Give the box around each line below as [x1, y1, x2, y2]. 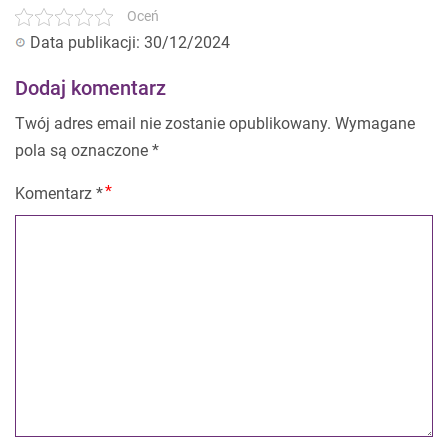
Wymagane [335, 114, 415, 133]
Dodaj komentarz [15, 76, 166, 100]
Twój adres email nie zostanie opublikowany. [15, 114, 331, 133]
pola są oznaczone [15, 141, 152, 160]
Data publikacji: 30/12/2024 [30, 33, 230, 52]
